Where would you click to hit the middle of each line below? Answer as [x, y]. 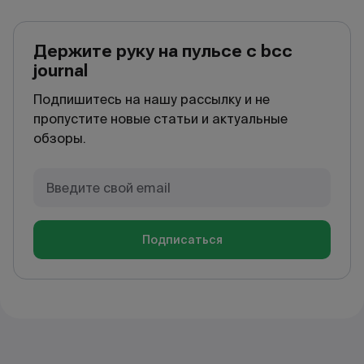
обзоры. [60, 139]
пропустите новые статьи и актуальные [160, 119]
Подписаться [182, 240]
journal [61, 71]
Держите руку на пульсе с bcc [163, 51]
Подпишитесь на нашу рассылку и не [152, 100]
